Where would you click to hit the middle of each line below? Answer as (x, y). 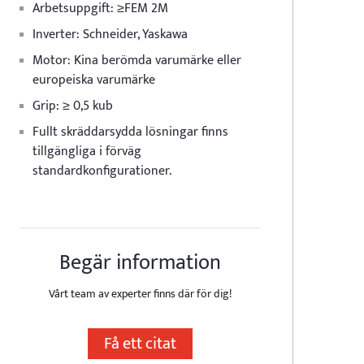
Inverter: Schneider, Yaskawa (110, 35)
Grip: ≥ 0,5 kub (73, 106)
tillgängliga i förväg (87, 152)
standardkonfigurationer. (102, 171)
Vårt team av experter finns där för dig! (140, 294)
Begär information (140, 263)
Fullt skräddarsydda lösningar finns (130, 132)
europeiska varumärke (94, 80)
